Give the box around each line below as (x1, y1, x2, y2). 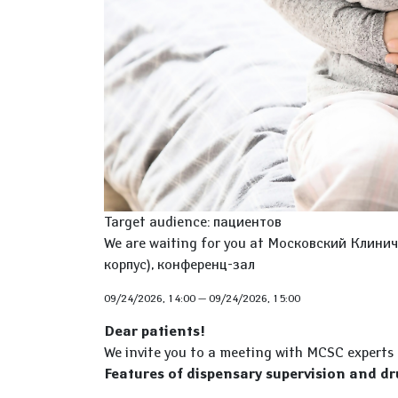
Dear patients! (104, 322, 205, 339)
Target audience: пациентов (104, 212, 282, 230)
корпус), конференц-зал (104, 255, 255, 273)
